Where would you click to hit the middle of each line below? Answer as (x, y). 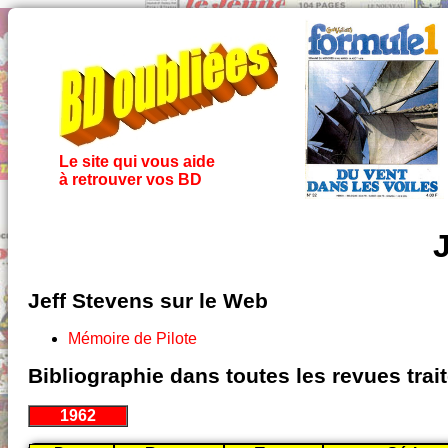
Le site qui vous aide (136, 161)
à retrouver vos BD (130, 179)
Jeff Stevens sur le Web (148, 301)
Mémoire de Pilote (132, 339)
